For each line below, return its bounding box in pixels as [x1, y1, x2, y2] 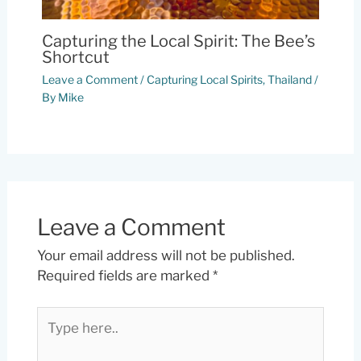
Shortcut [41, 47, 110, 67]
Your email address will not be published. [36, 247, 295, 264]
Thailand [267, 72, 312, 86]
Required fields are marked [36, 268, 213, 284]
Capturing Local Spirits [146, 72, 263, 86]
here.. [35, 327, 73, 344]
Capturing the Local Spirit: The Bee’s [41, 31, 315, 51]
